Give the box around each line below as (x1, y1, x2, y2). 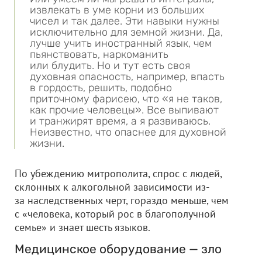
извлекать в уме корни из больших (30, 4, 204, 16)
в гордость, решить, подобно (30, 81, 172, 94)
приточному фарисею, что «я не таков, (30, 92, 222, 105)
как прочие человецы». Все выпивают (30, 104, 219, 116)
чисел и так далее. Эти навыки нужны (30, 15, 219, 27)
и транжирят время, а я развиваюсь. (30, 115, 211, 127)
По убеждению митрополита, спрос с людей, (15, 167, 222, 180)
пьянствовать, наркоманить (30, 48, 168, 61)
